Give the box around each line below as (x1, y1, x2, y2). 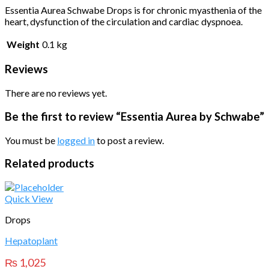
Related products (5, 157, 94, 171)
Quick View (5, 193, 53, 205)
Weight (7, 38, 40, 50)
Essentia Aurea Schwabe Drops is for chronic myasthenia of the (5, 4, 262, 16)
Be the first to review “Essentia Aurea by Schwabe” (5, 109, 264, 123)
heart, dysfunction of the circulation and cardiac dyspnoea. (5, 15, 243, 27)
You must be (5, 134, 57, 146)
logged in (57, 134, 95, 146)
